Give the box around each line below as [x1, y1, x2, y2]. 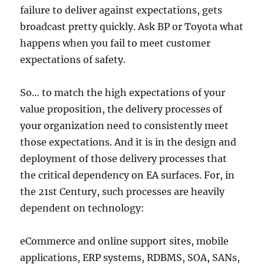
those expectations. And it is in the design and [20, 136, 237, 148]
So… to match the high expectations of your [20, 87, 226, 99]
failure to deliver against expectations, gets [20, 4, 223, 16]
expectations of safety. [20, 54, 126, 66]
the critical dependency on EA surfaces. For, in [20, 169, 235, 181]
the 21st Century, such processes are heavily [20, 186, 225, 198]
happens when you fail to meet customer [20, 37, 211, 49]
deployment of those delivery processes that [20, 153, 227, 165]
